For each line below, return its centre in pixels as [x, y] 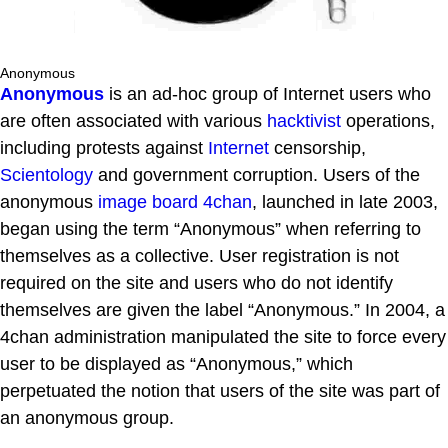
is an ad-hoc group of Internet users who [267, 93]
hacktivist [304, 120]
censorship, [317, 147]
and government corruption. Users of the [256, 174]
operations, [388, 120]
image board [148, 201]
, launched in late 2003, [345, 201]
